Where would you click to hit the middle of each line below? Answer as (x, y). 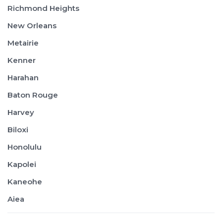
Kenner (22, 60)
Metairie (23, 43)
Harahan (23, 78)
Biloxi (18, 130)
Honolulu (25, 147)
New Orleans (32, 26)
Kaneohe (25, 182)
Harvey (21, 112)
